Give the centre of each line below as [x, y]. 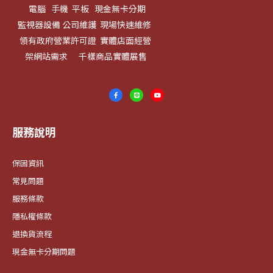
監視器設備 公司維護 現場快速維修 [82, 25]
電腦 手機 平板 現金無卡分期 [79, 9]
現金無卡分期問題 [44, 252]
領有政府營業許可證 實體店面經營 [82, 41]
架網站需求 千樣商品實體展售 [81, 56]
